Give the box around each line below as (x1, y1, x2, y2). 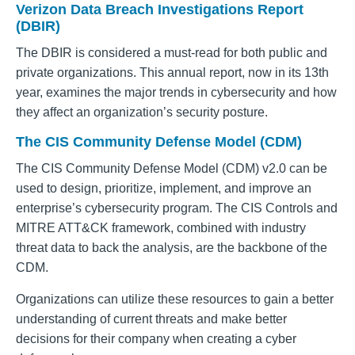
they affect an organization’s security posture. (16, 105, 268, 119)
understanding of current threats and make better (16, 312, 287, 326)
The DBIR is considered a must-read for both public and (16, 46, 327, 59)
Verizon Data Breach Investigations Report (16, 2, 303, 17)
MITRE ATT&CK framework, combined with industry (16, 221, 306, 235)
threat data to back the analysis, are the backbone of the (16, 241, 327, 254)
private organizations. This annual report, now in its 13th (16, 66, 329, 79)
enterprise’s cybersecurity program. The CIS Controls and (16, 201, 338, 215)
